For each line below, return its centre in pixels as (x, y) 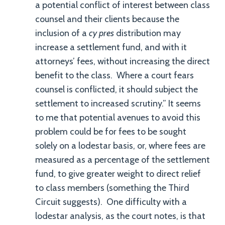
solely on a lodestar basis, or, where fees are (120, 146)
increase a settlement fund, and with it (111, 47)
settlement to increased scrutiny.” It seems (118, 103)
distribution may (147, 33)
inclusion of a (62, 33)
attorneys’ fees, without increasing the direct (123, 61)
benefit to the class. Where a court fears (115, 75)
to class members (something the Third (112, 188)
